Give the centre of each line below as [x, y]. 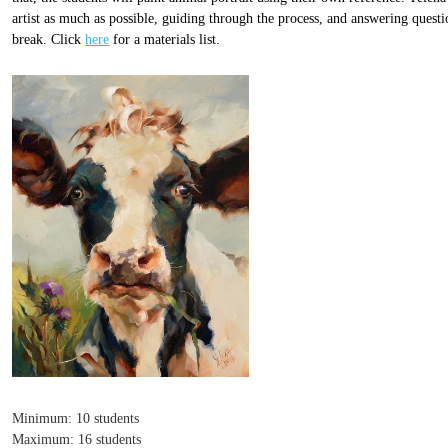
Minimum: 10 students [76, 419]
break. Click [49, 39]
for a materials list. [165, 39]
